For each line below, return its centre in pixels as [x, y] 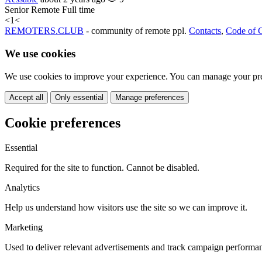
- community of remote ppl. [136, 31]
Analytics [22, 187]
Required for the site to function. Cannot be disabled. [102, 167]
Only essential [79, 97]
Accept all [26, 97]
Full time [78, 10]
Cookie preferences [63, 123]
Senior [17, 10]
